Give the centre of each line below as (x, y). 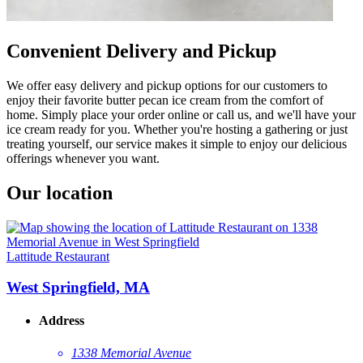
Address (62, 321)
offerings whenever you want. (83, 158)
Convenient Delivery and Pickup (141, 51)
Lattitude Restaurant (58, 256)
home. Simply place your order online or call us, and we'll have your (181, 114)
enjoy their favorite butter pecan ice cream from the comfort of (165, 100)
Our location (60, 192)
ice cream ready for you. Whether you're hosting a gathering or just (177, 129)
